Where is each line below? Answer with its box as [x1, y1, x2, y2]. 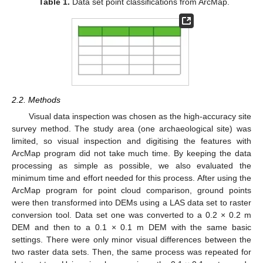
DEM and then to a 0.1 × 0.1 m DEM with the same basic [12, 222, 251, 232]
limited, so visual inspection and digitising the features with [12, 136, 251, 146]
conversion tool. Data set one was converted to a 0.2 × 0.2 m [12, 210, 251, 220]
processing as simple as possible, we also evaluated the [12, 161, 251, 171]
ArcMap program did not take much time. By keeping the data [12, 149, 251, 159]
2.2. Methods [12, 95, 60, 105]
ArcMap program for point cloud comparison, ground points [12, 186, 251, 195]
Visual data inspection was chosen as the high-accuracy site [28, 112, 251, 122]
